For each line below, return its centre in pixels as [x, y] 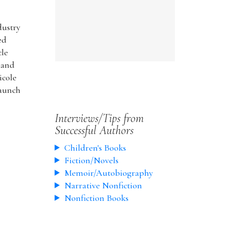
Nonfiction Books [96, 198]
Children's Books [95, 147]
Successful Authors [94, 130]
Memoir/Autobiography [108, 173]
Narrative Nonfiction [103, 185]
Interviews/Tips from [99, 118]
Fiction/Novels [91, 160]
